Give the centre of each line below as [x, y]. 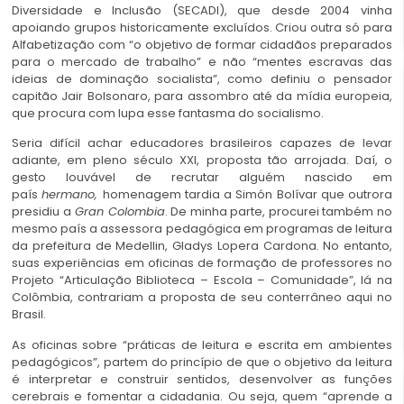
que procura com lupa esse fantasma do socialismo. [168, 113]
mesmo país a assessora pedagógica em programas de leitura [202, 229]
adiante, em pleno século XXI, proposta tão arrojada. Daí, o [202, 161]
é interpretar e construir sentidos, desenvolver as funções [202, 379]
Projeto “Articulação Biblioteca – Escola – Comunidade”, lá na [202, 280]
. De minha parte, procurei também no [279, 212]
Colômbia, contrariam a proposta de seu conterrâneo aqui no [202, 298]
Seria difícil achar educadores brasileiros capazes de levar [202, 143]
